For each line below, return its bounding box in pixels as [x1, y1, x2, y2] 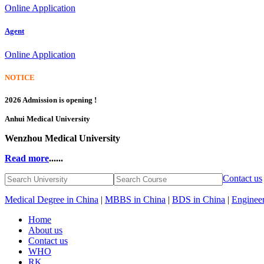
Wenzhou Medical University [5, 133, 120, 143]
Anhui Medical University [5, 114, 90, 123]
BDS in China [172, 194, 225, 204]
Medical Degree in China [5, 194, 98, 204]
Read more [5, 153, 49, 163]
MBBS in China [105, 194, 166, 204]
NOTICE [5, 72, 35, 82]
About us [28, 225, 62, 235]
